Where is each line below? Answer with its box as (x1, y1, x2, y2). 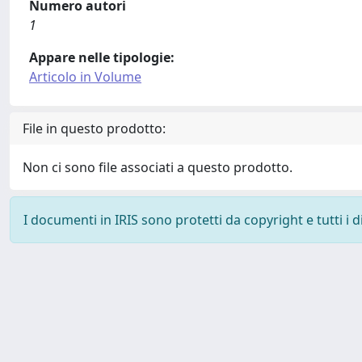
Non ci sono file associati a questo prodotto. (23, 158, 293, 176)
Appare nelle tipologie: (29, 48, 175, 66)
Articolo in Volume (29, 67, 141, 86)
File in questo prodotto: (23, 119, 166, 137)
